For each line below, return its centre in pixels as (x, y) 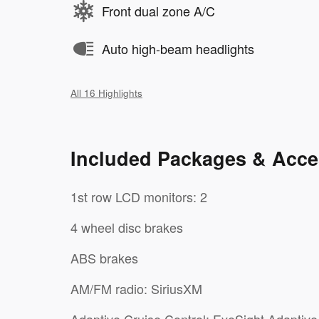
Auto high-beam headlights (178, 49)
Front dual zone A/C (158, 11)
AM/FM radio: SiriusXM (177, 288)
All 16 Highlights (106, 93)
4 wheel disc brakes (127, 227)
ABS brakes (104, 257)
